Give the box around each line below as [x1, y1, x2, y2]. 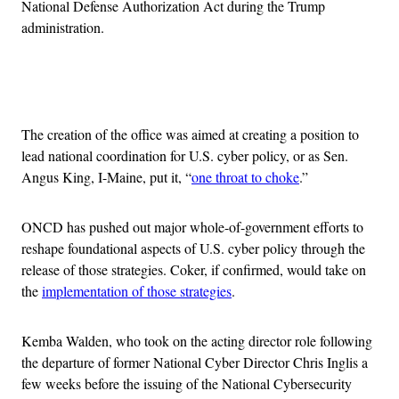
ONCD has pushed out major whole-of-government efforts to [21, 217, 363, 237]
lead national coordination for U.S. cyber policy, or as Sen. [21, 146, 348, 166]
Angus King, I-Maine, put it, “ [21, 167, 191, 187]
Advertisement [198, 80, 280, 100]
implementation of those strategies [42, 281, 232, 301]
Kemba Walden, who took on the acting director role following [21, 331, 372, 351]
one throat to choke [191, 167, 299, 187]
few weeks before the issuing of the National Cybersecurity [21, 374, 352, 394]
